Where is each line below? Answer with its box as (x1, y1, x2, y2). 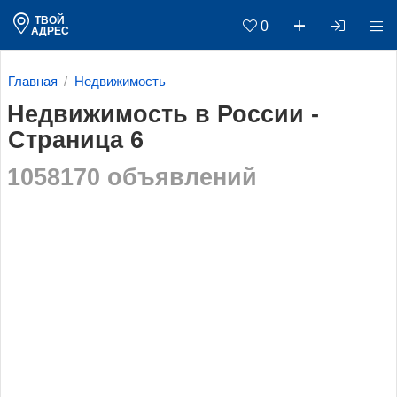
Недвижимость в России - (6, 100, 319, 128)
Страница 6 (8, 126, 144, 153)
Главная (8, 74, 58, 90)
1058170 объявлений (6, 164, 257, 191)
